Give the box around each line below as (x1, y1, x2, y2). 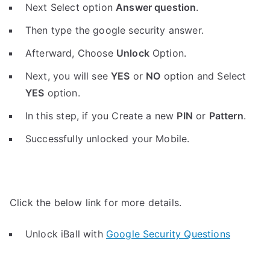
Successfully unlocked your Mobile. (25, 133, 190, 145)
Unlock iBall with (25, 228, 106, 240)
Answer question (116, 1, 196, 13)
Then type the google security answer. (25, 24, 204, 36)
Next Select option (25, 1, 116, 13)
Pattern (209, 110, 243, 122)
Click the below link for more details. (10, 196, 182, 209)
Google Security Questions (105, 228, 230, 240)
